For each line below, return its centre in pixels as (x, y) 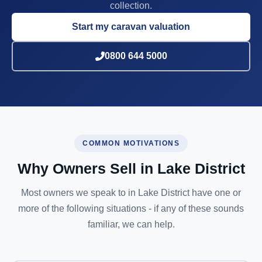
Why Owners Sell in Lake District (131, 169)
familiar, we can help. (131, 224)
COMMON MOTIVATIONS (131, 143)
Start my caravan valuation (131, 27)
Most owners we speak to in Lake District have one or (131, 193)
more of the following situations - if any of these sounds (131, 208)
